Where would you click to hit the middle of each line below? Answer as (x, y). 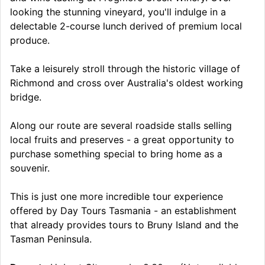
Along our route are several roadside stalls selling (121, 125)
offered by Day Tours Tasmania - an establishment (123, 210)
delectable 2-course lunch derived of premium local (126, 26)
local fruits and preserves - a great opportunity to (122, 139)
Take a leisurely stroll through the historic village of (125, 68)
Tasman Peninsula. (51, 239)
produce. (30, 40)
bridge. (26, 97)
